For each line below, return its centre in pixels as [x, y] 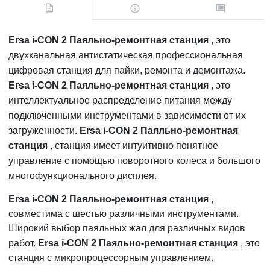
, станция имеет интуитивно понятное [133, 145]
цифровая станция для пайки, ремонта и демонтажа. [127, 70]
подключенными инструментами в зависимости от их [127, 115]
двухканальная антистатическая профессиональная [126, 55]
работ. [23, 243]
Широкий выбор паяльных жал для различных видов [127, 228]
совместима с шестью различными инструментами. [124, 213]
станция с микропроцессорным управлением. [111, 257]
